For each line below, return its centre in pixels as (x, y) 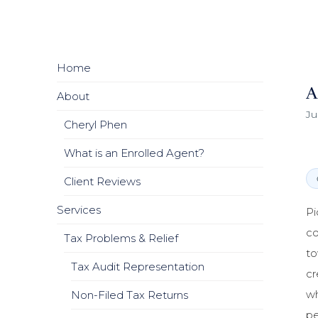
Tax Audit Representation (138, 267)
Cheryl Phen (95, 125)
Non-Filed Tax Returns (130, 295)
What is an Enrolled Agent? (134, 153)
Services (79, 210)
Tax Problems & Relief (121, 238)
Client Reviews (102, 181)
